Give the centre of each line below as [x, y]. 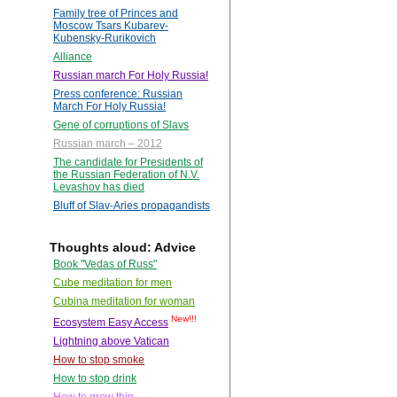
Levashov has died [99, 187]
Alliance [73, 57]
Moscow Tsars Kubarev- [111, 26]
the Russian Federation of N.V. [126, 175]
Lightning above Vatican [111, 342]
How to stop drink [95, 379]
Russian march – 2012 [108, 144]
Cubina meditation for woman [124, 302]
